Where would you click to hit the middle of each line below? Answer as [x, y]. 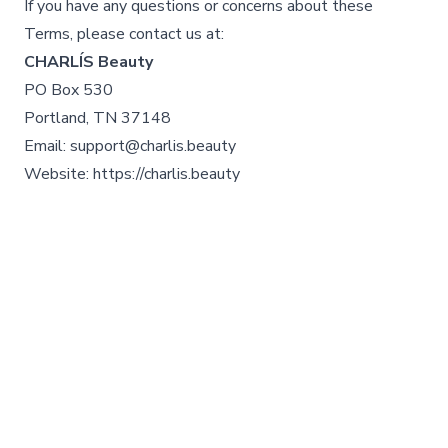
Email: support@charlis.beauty [130, 146]
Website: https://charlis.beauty [132, 174]
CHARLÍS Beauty [88, 62]
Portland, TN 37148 [97, 118]
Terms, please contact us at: [124, 34]
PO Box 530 [68, 90]
